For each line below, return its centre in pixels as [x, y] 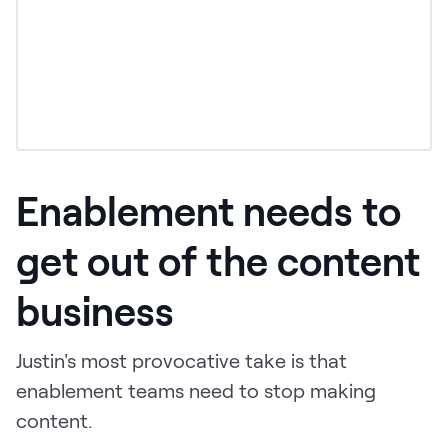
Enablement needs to [208, 210]
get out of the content [218, 260]
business [95, 310]
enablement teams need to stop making [196, 390]
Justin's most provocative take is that [181, 360]
